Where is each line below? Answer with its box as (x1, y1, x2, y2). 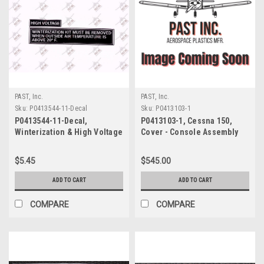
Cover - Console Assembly (141, 127, 238, 137)
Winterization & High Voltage (15, 127, 123, 137)
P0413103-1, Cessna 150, (141, 115, 232, 126)
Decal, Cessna (15, 138, 68, 148)
